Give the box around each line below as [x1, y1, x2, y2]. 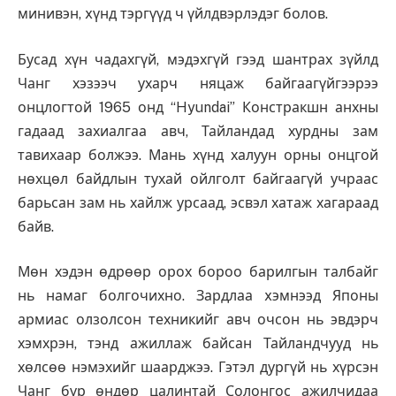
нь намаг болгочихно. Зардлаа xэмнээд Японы [18, 287, 378, 305]
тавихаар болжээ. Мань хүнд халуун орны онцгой [18, 146, 378, 164]
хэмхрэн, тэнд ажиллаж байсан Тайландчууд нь [18, 335, 378, 353]
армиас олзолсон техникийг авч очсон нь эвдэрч [18, 311, 378, 329]
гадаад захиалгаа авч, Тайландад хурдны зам [18, 122, 378, 140]
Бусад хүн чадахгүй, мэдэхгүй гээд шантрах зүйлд [18, 50, 378, 68]
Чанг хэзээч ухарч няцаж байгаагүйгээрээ [18, 74, 378, 92]
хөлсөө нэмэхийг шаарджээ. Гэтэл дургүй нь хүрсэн [18, 359, 378, 377]
